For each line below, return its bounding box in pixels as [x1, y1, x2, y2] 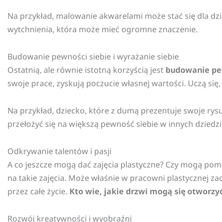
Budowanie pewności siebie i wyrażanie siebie [7, 51, 179, 62]
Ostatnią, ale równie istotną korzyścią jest [7, 64, 166, 76]
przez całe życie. [7, 186, 69, 197]
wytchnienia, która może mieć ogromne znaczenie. [7, 24, 198, 35]
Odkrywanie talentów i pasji [7, 146, 111, 157]
